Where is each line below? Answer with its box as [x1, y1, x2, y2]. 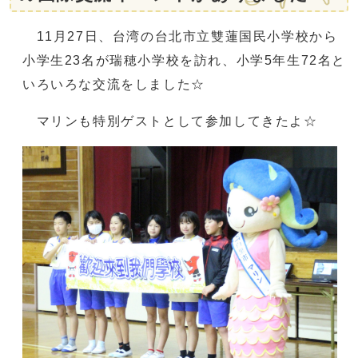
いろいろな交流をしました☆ [22, 77, 205, 91]
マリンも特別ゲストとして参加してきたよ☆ [22, 113, 318, 128]
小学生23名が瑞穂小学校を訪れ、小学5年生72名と [22, 53, 347, 67]
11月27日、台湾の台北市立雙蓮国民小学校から [22, 29, 338, 43]
